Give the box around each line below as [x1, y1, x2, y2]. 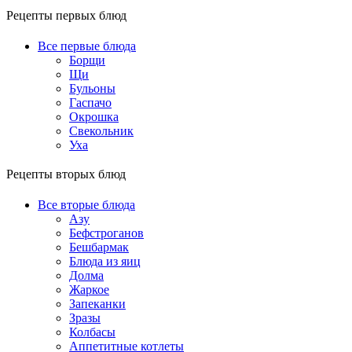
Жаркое [69, 283, 109, 297]
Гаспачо [69, 96, 112, 110]
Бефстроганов [69, 226, 144, 240]
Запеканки [69, 297, 126, 311]
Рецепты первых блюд [6, 6, 126, 27]
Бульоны [69, 82, 115, 96]
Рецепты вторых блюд [6, 165, 126, 186]
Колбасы [69, 325, 115, 339]
